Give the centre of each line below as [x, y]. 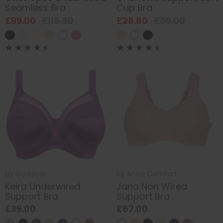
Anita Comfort [152, 174]
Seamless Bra [35, 8]
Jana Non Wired [152, 186]
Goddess [31, 174]
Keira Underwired [43, 186]
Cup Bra [134, 8]
